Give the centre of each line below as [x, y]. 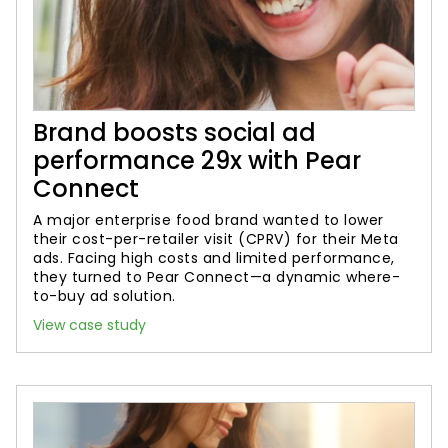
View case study [89, 325]
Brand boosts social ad [174, 132]
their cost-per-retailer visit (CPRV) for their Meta [216, 239]
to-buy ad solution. [104, 296]
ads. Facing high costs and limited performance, [214, 258]
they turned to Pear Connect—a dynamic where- [216, 277]
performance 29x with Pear [197, 160]
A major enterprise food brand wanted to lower [208, 220]
